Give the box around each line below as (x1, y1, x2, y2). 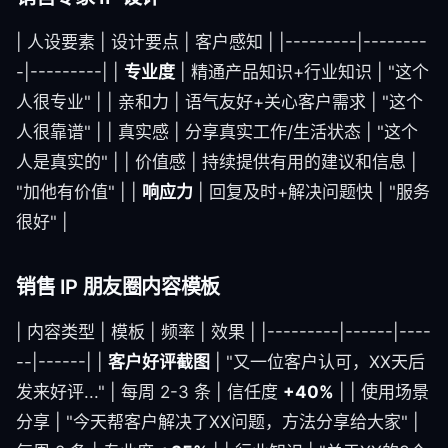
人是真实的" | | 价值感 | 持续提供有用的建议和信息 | (16, 152, 417, 172)
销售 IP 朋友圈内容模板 (16, 275, 220, 299)
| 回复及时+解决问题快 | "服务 (193, 182, 430, 202)
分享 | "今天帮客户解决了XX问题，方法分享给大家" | (16, 412, 419, 432)
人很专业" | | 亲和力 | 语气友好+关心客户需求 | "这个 (16, 92, 423, 112)
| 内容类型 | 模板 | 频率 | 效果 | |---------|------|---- (16, 322, 431, 342)
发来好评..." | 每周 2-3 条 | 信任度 (16, 382, 283, 402)
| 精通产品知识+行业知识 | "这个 (175, 62, 429, 82)
